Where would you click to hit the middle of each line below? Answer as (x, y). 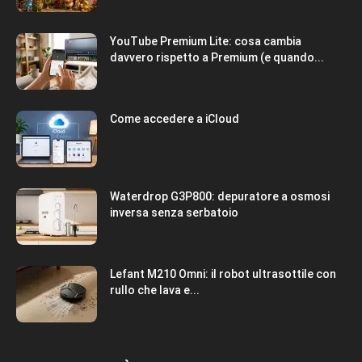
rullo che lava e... (155, 290)
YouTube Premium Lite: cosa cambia (206, 42)
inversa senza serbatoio (174, 213)
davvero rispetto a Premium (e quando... (217, 58)
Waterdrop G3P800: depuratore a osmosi (220, 197)
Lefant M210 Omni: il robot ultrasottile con (223, 274)
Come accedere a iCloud (175, 119)
